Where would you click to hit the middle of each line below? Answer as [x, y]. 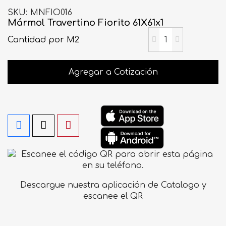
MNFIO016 [51, 13]
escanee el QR [113, 196]
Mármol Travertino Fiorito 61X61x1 [86, 23]
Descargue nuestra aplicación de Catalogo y [113, 185]
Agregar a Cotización [113, 72]
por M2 [64, 40]
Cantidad [28, 40]
